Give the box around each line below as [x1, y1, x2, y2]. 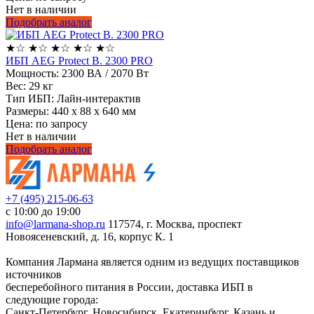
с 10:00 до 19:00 [6, 205, 81, 217]
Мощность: [6, 67, 59, 80]
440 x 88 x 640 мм [49, 105, 136, 118]
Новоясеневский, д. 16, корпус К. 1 [6, 230, 174, 243]
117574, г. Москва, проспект [105, 217, 242, 230]
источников [6, 268, 62, 280]
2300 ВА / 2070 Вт [59, 67, 149, 80]
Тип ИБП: [6, 93, 54, 105]
